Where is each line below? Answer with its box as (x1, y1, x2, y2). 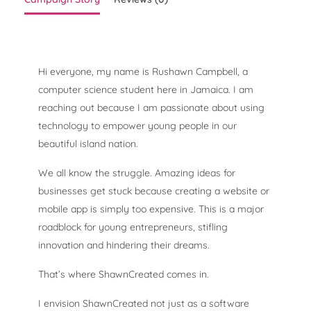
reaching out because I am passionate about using (38, 101, 264, 114)
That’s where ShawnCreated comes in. (38, 268, 209, 280)
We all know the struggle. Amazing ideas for (38, 167, 235, 179)
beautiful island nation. (38, 137, 138, 150)
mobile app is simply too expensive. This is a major (38, 203, 264, 215)
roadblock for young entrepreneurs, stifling (38, 221, 228, 233)
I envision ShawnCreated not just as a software (38, 297, 249, 310)
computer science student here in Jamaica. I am (38, 83, 253, 96)
